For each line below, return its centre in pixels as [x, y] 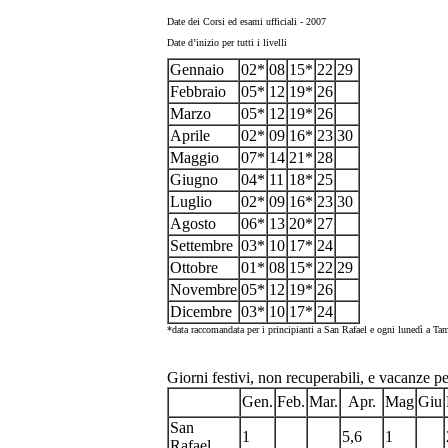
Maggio [194, 157]
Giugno [194, 179]
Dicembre [201, 311]
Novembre [203, 289]
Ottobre [194, 267]
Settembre [201, 245]
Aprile [190, 135]
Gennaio [197, 69]
